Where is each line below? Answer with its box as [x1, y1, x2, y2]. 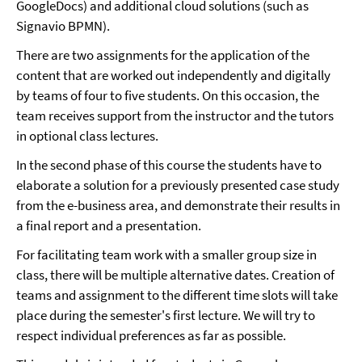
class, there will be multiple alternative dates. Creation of [16, 266, 335, 284]
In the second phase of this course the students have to [16, 156, 322, 174]
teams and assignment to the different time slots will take [16, 286, 338, 304]
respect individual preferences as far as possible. [16, 326, 286, 344]
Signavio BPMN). [16, 17, 110, 35]
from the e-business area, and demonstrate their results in [16, 196, 340, 214]
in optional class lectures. [16, 127, 158, 145]
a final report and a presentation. [16, 217, 201, 234]
